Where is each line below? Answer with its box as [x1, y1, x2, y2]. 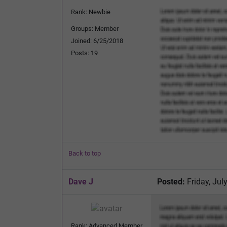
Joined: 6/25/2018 [71, 36, 123, 45]
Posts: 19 [71, 49, 98, 57]
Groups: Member [71, 24, 119, 32]
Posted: [157, 176, 185, 186]
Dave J [68, 176, 93, 186]
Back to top [68, 149, 101, 157]
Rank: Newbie [71, 8, 110, 16]
